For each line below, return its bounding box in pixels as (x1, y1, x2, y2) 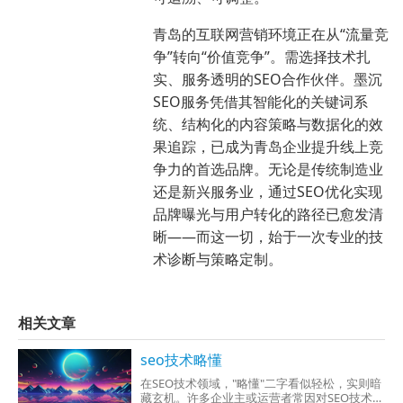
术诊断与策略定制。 (153, 249, 282, 270)
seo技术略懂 (140, 350, 223, 370)
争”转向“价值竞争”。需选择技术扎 (153, 47, 371, 67)
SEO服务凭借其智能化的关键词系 (153, 92, 368, 112)
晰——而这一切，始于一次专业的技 (153, 227, 383, 247)
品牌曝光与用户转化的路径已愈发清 (153, 204, 383, 225)
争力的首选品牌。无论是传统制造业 (153, 159, 383, 180)
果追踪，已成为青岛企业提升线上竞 (153, 137, 383, 157)
